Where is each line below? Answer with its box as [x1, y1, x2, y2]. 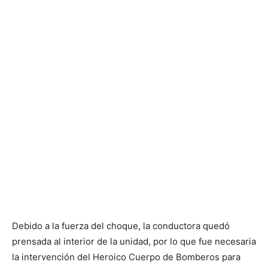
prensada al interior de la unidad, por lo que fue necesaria [12, 236, 256, 248]
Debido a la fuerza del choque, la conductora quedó [12, 220, 230, 232]
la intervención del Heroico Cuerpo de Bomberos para [12, 251, 240, 263]
